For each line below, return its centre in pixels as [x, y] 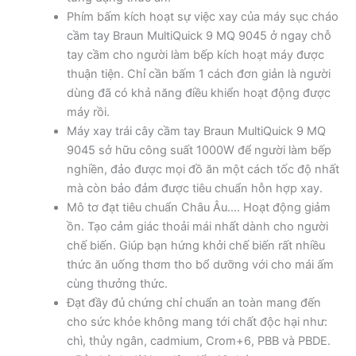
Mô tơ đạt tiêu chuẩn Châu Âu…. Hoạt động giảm [198, 207]
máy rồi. [88, 112]
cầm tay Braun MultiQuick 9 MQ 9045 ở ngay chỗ [199, 35]
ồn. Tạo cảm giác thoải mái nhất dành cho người [197, 226]
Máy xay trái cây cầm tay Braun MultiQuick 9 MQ [196, 131]
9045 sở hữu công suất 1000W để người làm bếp [199, 150]
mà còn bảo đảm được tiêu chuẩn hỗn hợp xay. [194, 188]
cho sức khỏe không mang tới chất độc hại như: [197, 321]
